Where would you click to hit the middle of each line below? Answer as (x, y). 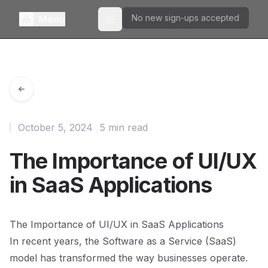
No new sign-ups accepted (185, 18)
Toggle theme (137, 24)
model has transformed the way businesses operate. (129, 258)
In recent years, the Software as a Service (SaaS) (123, 241)
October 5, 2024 (55, 127)
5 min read (124, 127)
